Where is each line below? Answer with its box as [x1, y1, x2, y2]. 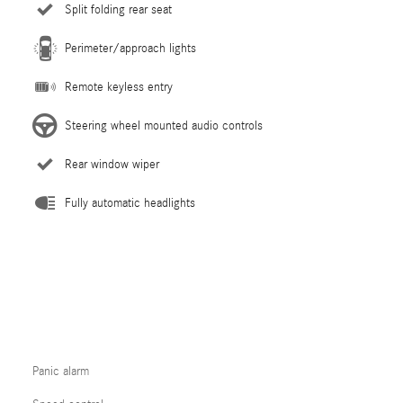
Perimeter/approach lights [65, 41, 196, 56]
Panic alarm [32, 364, 89, 379]
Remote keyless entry [65, 80, 173, 94]
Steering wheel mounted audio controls [65, 119, 263, 133]
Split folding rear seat [65, 3, 172, 17]
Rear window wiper [65, 157, 159, 172]
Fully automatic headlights [65, 196, 195, 210]
